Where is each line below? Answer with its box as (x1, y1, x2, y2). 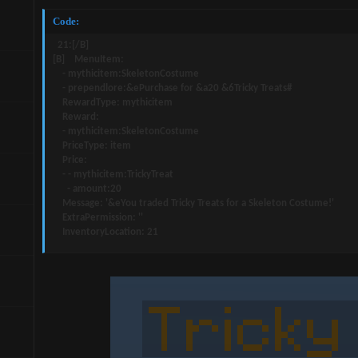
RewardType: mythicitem (53, 97, 173, 108)
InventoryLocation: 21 (53, 226, 158, 237)
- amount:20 (53, 183, 121, 194)
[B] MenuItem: (53, 54, 124, 65)
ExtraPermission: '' (53, 212, 143, 223)
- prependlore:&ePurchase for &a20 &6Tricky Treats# (53, 82, 292, 93)
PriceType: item (53, 140, 131, 151)
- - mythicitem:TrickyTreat (53, 169, 173, 180)
